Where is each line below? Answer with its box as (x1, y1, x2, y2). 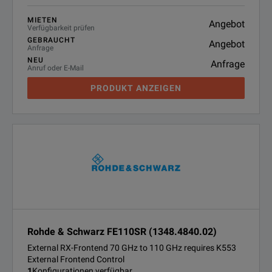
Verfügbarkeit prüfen (27, 24, 95, 32)
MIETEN (27, 16, 58, 24)
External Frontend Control (27, 254, 124, 264)
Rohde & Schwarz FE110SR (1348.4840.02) (27, 226, 217, 237)
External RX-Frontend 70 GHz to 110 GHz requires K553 (27, 243, 236, 253)
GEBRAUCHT (27, 36, 75, 44)
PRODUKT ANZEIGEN (90, 83, 182, 93)
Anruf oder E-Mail (27, 64, 84, 72)
